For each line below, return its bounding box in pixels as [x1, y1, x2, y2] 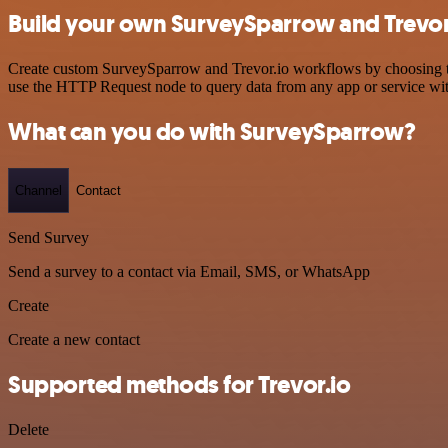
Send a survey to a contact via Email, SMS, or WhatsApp [8, 263, 370, 281]
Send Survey [8, 229, 89, 247]
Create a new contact [8, 331, 140, 349]
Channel [15, 182, 62, 198]
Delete [8, 421, 49, 439]
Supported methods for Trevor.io [8, 369, 351, 402]
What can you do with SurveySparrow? [8, 115, 416, 148]
